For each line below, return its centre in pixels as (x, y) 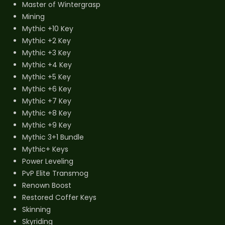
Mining (33, 16)
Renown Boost (47, 185)
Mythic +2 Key (46, 40)
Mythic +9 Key (47, 125)
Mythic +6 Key (47, 89)
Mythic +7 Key (47, 101)
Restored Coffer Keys (59, 197)
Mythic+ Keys (45, 149)
